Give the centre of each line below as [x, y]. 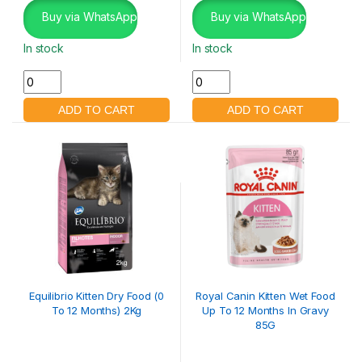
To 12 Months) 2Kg [97, 310]
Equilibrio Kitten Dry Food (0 [97, 295]
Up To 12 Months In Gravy [265, 310]
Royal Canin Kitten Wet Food [265, 295]
